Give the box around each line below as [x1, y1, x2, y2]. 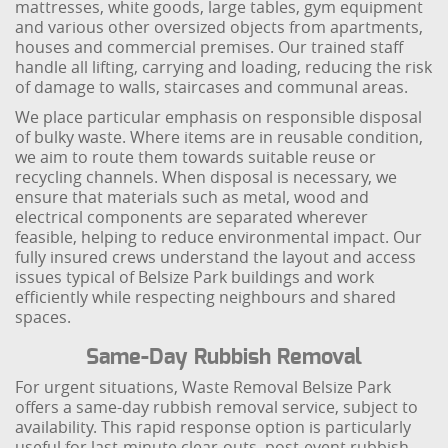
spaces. [15, 306, 72, 328]
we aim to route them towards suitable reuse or [15, 146, 377, 168]
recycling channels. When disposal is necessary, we [15, 166, 398, 188]
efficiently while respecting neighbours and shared [15, 286, 397, 308]
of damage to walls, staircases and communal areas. [15, 76, 409, 98]
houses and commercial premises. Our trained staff [15, 36, 404, 58]
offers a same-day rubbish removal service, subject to [15, 396, 419, 418]
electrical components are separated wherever [15, 206, 369, 228]
